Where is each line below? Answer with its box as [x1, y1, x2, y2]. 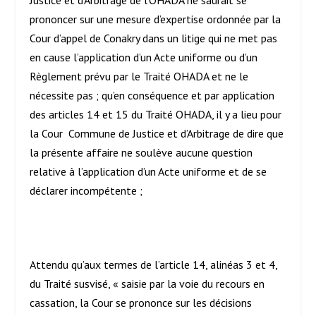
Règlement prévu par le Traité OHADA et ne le [30, 69, 249, 84]
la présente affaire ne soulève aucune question [30, 145, 253, 160]
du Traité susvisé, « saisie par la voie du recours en [30, 276, 265, 291]
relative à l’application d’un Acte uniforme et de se [30, 164, 267, 179]
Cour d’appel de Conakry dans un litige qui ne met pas [30, 31, 278, 46]
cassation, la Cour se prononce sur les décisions [30, 296, 253, 310]
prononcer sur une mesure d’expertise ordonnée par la [30, 12, 281, 27]
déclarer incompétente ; [30, 183, 143, 198]
